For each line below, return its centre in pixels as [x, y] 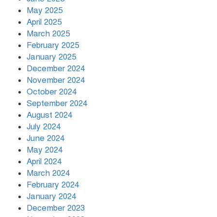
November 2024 [56, 80]
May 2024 [45, 150]
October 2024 [52, 92]
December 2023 [56, 208]
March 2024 [48, 173]
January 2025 [51, 57]
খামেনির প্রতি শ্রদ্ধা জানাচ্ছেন [130, 34]
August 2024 [49, 115]
